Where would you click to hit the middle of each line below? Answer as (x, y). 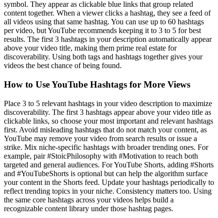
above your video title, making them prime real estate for (90, 48)
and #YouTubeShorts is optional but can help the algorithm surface (106, 173)
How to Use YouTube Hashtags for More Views (97, 84)
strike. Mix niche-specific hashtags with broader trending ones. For (106, 147)
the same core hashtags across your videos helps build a (89, 200)
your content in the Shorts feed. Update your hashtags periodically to (109, 182)
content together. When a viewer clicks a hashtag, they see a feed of (107, 13)
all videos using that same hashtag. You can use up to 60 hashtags (104, 22)
